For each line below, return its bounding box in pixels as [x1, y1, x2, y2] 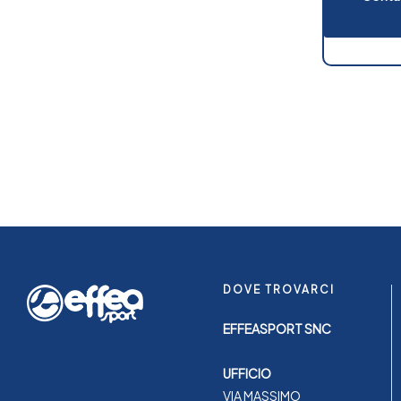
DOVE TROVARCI [222, 282, 335, 296]
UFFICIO [222, 364, 271, 381]
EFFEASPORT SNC [222, 320, 331, 337]
